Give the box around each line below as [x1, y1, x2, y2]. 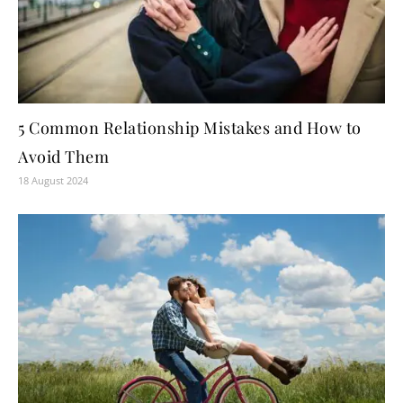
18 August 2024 [18, 174, 88, 188]
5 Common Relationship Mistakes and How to [18, 117, 362, 139]
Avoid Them [18, 146, 109, 168]
